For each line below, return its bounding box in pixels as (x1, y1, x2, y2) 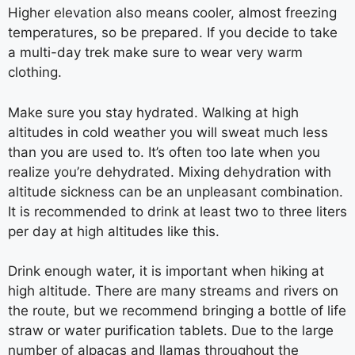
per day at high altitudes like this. (8, 223, 219, 239)
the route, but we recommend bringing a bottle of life (8, 303, 346, 319)
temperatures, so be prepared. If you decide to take (8, 25, 338, 40)
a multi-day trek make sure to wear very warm (8, 44, 303, 60)
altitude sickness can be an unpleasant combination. (8, 183, 343, 200)
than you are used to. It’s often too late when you (8, 143, 320, 160)
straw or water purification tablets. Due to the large (8, 323, 334, 338)
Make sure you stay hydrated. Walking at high (8, 104, 299, 120)
